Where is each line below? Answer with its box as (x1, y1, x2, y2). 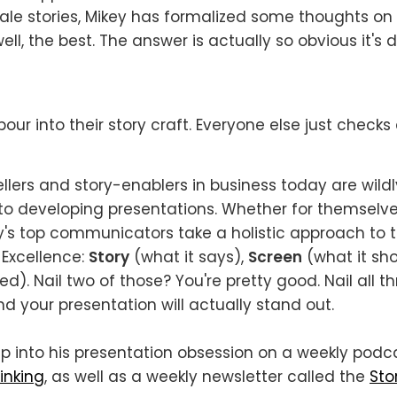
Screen (248, 245, 302, 268)
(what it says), (129, 245, 248, 268)
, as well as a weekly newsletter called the (44, 365, 370, 387)
